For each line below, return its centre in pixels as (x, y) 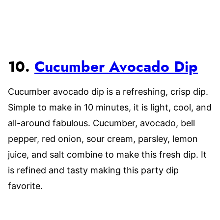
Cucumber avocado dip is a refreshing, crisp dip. (108, 92)
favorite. (27, 186)
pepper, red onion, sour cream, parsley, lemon (103, 139)
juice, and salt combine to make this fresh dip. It (107, 154)
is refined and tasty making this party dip (93, 170)
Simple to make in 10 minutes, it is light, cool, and (110, 107)
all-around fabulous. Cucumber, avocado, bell (101, 123)
